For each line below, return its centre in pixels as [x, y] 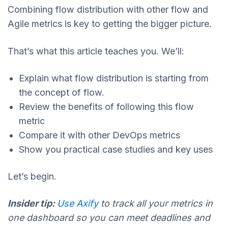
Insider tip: [32, 204]
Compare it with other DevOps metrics [99, 135]
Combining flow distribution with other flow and [108, 10]
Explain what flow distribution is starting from [114, 78]
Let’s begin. [32, 176]
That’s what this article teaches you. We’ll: [97, 51]
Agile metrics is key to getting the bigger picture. [111, 24]
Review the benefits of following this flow [106, 106]
